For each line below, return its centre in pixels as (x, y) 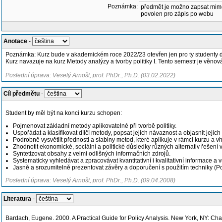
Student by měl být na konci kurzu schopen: (64, 113)
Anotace (15, 41)
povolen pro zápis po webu (177, 14)
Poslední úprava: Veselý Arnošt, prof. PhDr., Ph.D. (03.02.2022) (90, 75)
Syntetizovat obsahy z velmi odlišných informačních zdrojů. (92, 154)
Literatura (17, 199)
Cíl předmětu (22, 94)
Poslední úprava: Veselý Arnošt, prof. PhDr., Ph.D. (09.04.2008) (90, 180)
